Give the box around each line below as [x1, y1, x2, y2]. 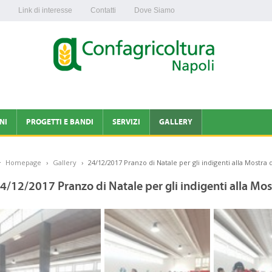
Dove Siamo [134, 6, 175, 15]
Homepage [5, 158, 42, 168]
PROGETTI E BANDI [26, 117, 93, 127]
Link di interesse [18, 6, 72, 15]
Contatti [90, 6, 116, 15]
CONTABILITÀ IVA [112, 143, 174, 153]
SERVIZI [112, 117, 140, 127]
